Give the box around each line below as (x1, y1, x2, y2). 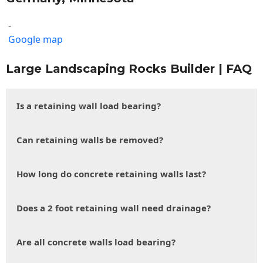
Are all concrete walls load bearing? (16, 236, 176, 248)
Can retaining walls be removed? (16, 134, 163, 146)
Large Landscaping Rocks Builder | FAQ (6, 62, 252, 76)
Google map (8, 33, 63, 46)
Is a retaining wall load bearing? (16, 100, 161, 112)
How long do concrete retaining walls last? (16, 168, 206, 180)
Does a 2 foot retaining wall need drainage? (16, 202, 211, 214)
